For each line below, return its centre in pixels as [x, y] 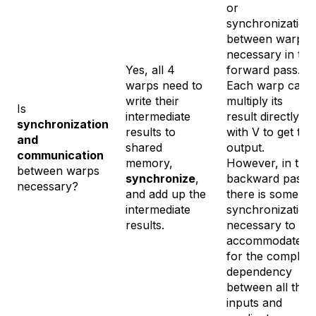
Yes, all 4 [150, 69]
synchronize [160, 178]
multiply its [255, 101]
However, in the [269, 163]
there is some [262, 194]
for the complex [269, 256]
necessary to [261, 225]
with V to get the [270, 132]
